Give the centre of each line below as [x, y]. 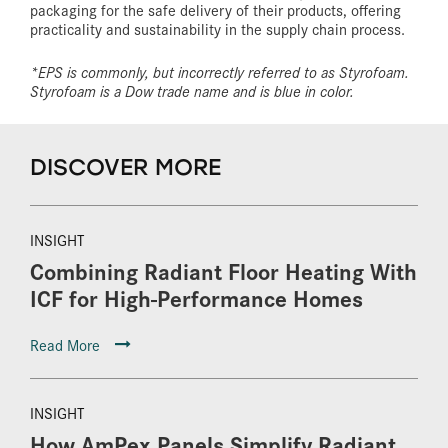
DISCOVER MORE [125, 166]
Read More [65, 344]
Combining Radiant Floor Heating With [223, 270]
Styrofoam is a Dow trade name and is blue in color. [192, 90]
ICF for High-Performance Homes [196, 297]
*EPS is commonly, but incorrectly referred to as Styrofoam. [219, 71]
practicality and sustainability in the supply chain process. [217, 28]
